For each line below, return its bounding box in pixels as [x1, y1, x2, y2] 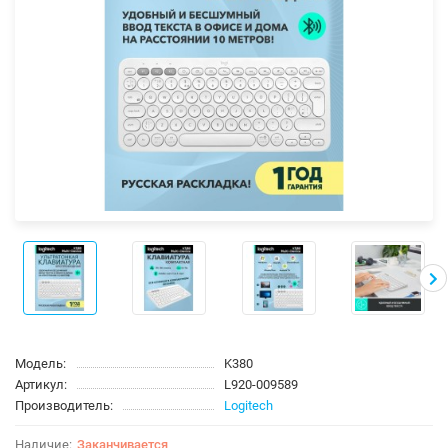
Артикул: [15, 376, 67, 392]
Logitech [224, 397, 273, 413]
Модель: [15, 355, 66, 371]
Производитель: [15, 397, 113, 413]
